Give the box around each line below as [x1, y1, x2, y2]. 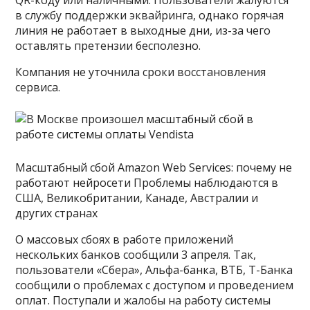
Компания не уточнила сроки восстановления [15, 64, 266, 80]
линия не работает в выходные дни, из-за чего [15, 22, 271, 38]
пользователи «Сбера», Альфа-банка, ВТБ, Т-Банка [15, 262, 293, 277]
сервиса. [15, 79, 61, 95]
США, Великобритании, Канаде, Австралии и [15, 190, 259, 206]
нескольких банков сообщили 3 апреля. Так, [15, 246, 257, 262]
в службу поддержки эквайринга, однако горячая [15, 7, 284, 23]
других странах [15, 205, 98, 221]
